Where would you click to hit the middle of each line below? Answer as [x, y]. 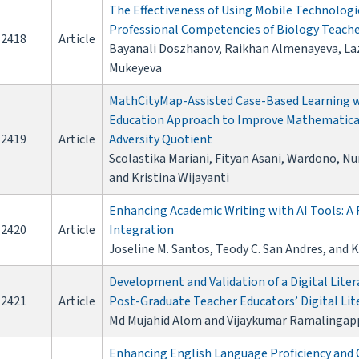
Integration [141, 230]
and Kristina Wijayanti [169, 178]
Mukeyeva [135, 69]
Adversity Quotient [161, 140]
